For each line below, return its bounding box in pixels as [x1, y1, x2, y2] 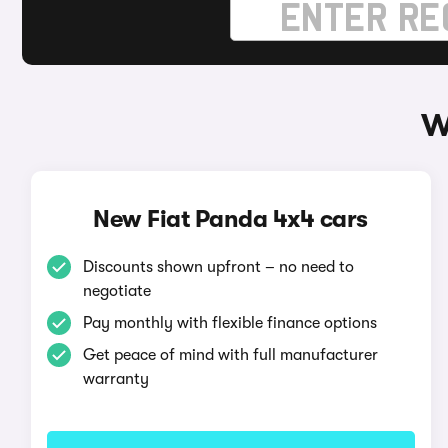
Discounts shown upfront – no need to [82, 258, 354, 276]
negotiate [82, 282, 151, 300]
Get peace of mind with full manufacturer [82, 346, 378, 364]
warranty [82, 370, 149, 388]
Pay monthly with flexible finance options [82, 314, 377, 332]
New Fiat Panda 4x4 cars [93, 205, 368, 233]
